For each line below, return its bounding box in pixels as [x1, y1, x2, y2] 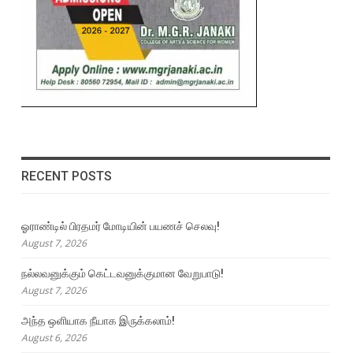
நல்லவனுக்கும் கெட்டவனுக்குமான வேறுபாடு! [20, 267, 224, 281]
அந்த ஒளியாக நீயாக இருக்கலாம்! [20, 314, 175, 328]
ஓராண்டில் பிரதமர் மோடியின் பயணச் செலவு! [20, 220, 220, 233]
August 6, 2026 [20, 331, 87, 345]
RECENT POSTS [20, 168, 112, 184]
